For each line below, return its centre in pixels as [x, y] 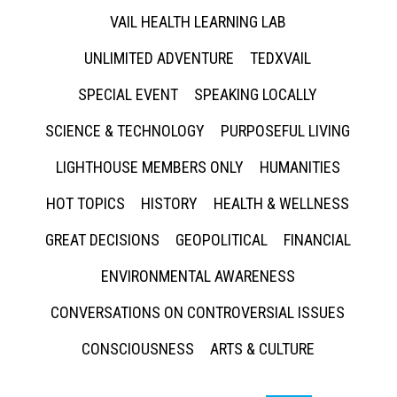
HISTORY [169, 203]
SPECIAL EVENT [128, 94]
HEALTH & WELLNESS [281, 203]
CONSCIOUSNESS [137, 349]
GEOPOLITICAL [221, 240]
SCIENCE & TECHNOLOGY [125, 131]
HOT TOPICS [86, 203]
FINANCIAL [317, 240]
